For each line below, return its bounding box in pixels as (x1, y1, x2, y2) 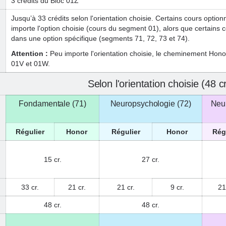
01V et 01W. (11, 60, 50, 68)
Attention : (11, 49, 50, 58)
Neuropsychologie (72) (110, 99, 191, 108)
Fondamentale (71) (19, 99, 86, 108)
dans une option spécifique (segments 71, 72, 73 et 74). (11, 34, 190, 42)
